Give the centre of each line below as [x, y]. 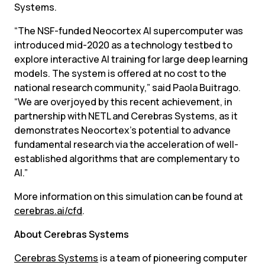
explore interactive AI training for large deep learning [131, 59]
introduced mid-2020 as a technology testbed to [123, 45]
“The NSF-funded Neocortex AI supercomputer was [129, 31]
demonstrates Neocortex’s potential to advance [122, 130]
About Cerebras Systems [72, 234]
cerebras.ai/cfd [48, 211]
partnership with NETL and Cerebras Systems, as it [126, 116]
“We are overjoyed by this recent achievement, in [123, 102]
